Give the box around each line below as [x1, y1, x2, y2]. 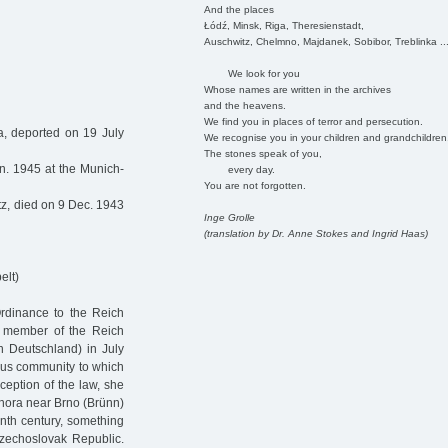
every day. [203, 163, 275, 175]
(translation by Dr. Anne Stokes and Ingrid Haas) [203, 227, 428, 239]
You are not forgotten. [203, 179, 306, 191]
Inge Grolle [203, 211, 255, 223]
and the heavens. [203, 99, 286, 111]
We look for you [203, 67, 300, 79]
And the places [203, 3, 274, 15]
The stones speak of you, [203, 147, 322, 159]
